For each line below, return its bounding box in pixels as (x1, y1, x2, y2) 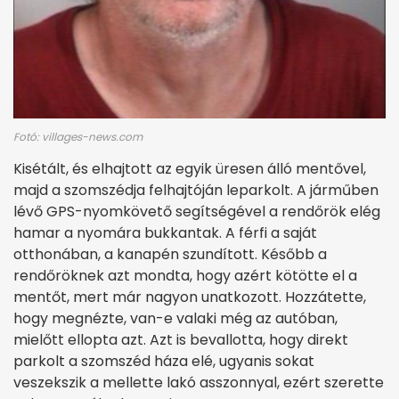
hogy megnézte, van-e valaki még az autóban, (13, 308, 338, 330)
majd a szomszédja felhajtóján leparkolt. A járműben (13, 180, 379, 201)
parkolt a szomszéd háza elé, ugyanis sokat (13, 351, 314, 372)
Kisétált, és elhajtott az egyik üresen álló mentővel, (13, 159, 366, 180)
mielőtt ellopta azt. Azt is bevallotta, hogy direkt (13, 330, 348, 351)
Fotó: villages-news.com (13, 129, 142, 145)
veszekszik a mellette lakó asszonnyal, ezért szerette (13, 372, 384, 394)
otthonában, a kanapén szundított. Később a (13, 244, 327, 265)
